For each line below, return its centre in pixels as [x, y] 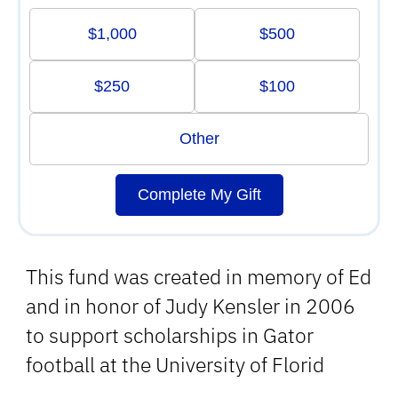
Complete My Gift [199, 194]
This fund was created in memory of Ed [199, 276]
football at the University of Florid [175, 364]
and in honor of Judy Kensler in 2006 [191, 306]
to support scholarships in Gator [170, 335]
